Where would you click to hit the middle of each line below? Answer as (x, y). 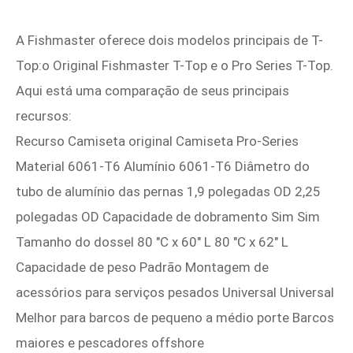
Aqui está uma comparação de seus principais (152, 91)
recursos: (44, 116)
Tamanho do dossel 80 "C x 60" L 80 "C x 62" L (152, 242)
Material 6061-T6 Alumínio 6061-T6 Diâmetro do (163, 166)
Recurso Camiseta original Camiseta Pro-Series (157, 141)
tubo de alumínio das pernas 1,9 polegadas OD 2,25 (168, 191)
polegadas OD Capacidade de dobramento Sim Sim (168, 217)
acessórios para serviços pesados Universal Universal (175, 292)
